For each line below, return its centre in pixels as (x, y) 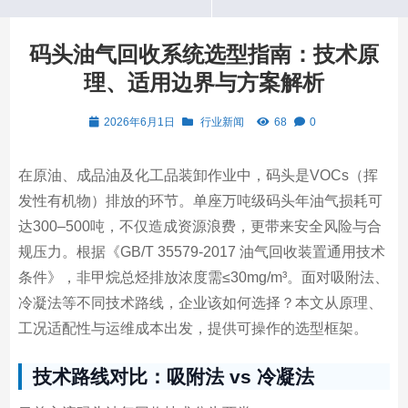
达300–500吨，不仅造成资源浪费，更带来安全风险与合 (199, 226)
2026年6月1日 (139, 122)
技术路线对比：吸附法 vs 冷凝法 (173, 377)
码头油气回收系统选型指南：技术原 (204, 54)
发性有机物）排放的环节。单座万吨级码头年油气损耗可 (200, 201)
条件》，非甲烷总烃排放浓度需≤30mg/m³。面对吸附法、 (203, 277)
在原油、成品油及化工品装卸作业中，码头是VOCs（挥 (198, 175)
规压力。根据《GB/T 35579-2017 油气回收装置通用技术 (201, 252)
